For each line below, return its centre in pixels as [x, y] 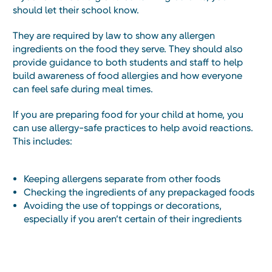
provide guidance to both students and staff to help [128, 62]
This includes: [42, 141]
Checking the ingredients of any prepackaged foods [139, 192]
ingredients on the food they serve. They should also [128, 49]
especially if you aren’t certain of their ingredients [133, 219]
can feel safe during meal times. [83, 89]
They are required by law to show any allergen [114, 35]
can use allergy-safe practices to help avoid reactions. [133, 127]
